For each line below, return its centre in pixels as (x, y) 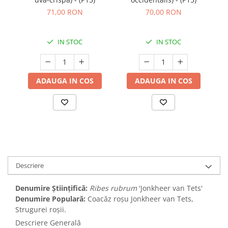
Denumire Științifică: (51, 188)
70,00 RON (163, 12)
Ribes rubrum (113, 188)
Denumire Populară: (50, 199)
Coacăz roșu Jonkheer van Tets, (139, 199)
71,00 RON (65, 12)
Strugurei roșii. (41, 210)
